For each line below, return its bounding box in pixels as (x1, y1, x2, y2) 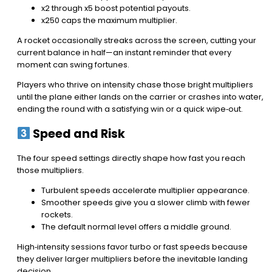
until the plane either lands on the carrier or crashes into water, (17, 90, 263, 103)
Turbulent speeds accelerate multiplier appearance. (41, 185, 250, 197)
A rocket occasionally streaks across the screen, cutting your (17, 34, 256, 46)
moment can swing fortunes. (17, 58, 129, 70)
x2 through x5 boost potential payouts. (41, 2, 191, 14)
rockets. (41, 209, 73, 221)
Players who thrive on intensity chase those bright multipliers (17, 78, 253, 90)
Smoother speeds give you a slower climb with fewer (41, 197, 250, 209)
